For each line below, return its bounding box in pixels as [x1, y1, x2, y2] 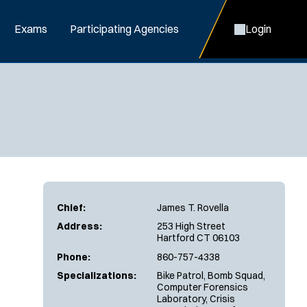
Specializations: [57, 269, 136, 282]
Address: [57, 220, 102, 232]
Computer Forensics [157, 281, 248, 293]
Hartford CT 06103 [157, 232, 240, 244]
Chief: [57, 201, 86, 214]
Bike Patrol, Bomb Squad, [157, 269, 265, 282]
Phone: [57, 250, 90, 263]
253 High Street [157, 220, 225, 232]
